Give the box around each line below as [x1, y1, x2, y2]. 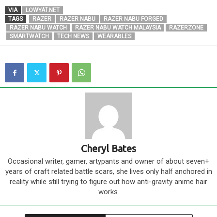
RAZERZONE [169, 24, 203, 31]
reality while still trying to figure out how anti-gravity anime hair [10, 177, 207, 186]
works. [98, 187, 119, 197]
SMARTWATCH [10, 33, 49, 40]
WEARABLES [97, 33, 131, 40]
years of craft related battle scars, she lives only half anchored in [5, 167, 212, 176]
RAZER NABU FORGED [104, 15, 163, 23]
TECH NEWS [57, 33, 89, 40]
